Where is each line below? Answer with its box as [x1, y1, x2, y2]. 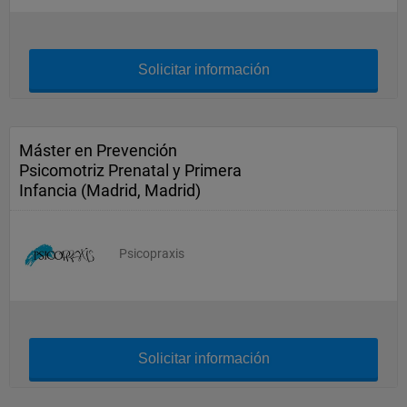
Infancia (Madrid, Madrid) [19, 181, 201, 200]
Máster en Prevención [19, 141, 177, 160]
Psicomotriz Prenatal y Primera [19, 161, 242, 180]
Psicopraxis [119, 246, 184, 261]
